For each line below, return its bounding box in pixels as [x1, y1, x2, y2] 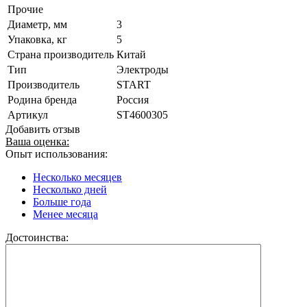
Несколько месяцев [33, 171, 122, 183]
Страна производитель [8, 48, 114, 60]
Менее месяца [33, 208, 98, 220]
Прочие [8, 3, 43, 15]
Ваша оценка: [5, 135, 69, 147]
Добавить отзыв [5, 123, 80, 135]
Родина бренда [8, 93, 77, 106]
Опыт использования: [5, 147, 108, 160]
